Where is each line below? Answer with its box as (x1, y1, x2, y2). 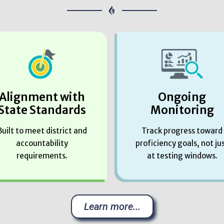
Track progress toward (141, 125, 222, 135)
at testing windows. (146, 150, 217, 160)
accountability (16, 138, 68, 148)
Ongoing (158, 89, 206, 104)
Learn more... (83, 200, 140, 212)
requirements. (16, 150, 67, 160)
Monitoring (150, 102, 214, 117)
